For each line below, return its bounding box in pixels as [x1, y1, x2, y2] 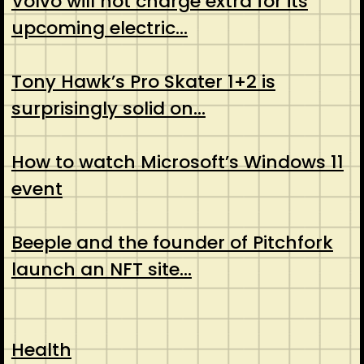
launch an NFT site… [11, 257, 192, 283]
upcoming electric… [11, 15, 188, 41]
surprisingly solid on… [11, 96, 206, 122]
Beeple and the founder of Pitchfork [11, 230, 333, 256]
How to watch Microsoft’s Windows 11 [11, 149, 344, 175]
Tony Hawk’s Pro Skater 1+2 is [11, 69, 275, 95]
